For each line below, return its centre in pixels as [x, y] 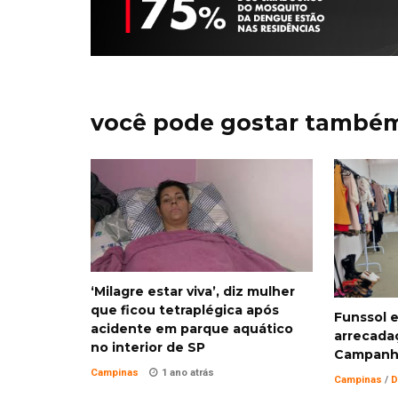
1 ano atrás [188, 372]
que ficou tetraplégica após [185, 310]
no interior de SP [148, 347]
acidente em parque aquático [192, 328]
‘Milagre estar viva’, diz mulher [193, 291]
